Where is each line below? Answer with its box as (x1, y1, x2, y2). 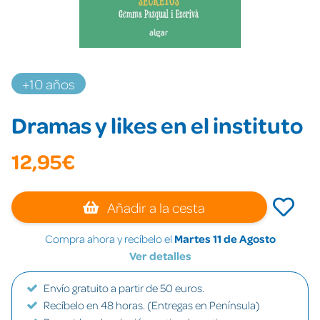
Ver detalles (129, 249, 191, 263)
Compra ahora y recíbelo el (44, 231, 174, 246)
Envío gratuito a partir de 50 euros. (44, 281, 204, 295)
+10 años (22, 75, 75, 92)
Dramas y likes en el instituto (11, 110, 303, 139)
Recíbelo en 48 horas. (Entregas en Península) (44, 298, 260, 312)
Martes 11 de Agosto (174, 231, 276, 246)
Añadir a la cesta (104, 199, 206, 216)
